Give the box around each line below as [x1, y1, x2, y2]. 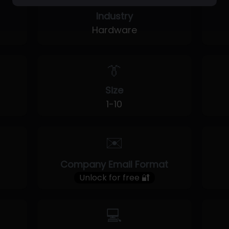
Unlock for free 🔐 [79, 172, 150, 184]
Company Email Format [60, 158, 169, 171]
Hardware [91, 24, 137, 36]
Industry [96, 10, 133, 22]
